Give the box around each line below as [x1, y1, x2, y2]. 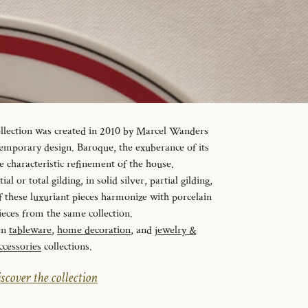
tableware [9, 223, 52, 238]
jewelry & [155, 223, 196, 238]
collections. [41, 239, 92, 254]
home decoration [57, 223, 131, 238]
